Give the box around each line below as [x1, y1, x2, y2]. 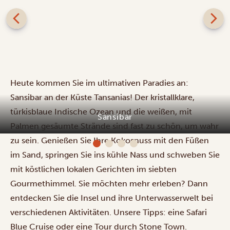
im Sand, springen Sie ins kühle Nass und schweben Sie [10, 149, 220, 160]
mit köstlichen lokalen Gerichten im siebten [10, 164, 177, 174]
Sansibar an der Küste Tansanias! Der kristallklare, [10, 92, 195, 102]
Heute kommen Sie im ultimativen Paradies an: [10, 78, 188, 88]
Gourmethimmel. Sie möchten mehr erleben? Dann [10, 178, 208, 188]
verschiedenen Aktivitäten [10, 207, 109, 217]
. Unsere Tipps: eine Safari [109, 207, 207, 217]
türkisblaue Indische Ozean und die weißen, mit [10, 106, 192, 117]
